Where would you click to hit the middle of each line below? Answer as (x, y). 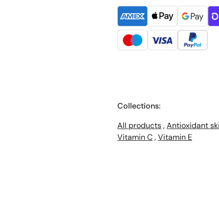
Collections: (139, 106)
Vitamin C (135, 137)
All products (139, 126)
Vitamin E (175, 137)
